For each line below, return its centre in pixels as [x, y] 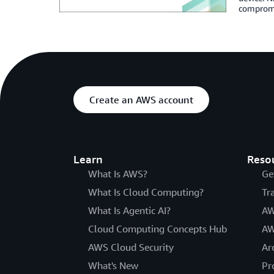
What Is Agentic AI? [129, 210]
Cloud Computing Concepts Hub [157, 229]
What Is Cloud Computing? [146, 192]
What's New [113, 265]
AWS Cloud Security [131, 247]
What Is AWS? [118, 174]
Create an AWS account [141, 100]
